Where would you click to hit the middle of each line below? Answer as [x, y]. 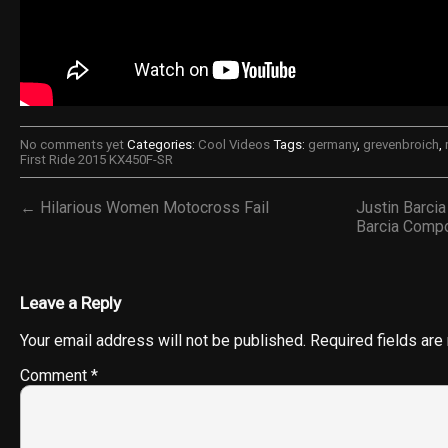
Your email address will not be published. [163, 340]
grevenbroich [401, 144]
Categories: [161, 144]
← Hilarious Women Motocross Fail [144, 207]
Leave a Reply [70, 303]
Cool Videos [234, 144]
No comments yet [72, 144]
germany [332, 144]
